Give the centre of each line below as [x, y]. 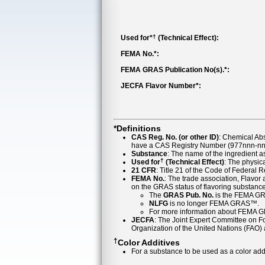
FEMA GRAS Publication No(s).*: [175, 70]
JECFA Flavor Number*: [161, 86]
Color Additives [149, 243]
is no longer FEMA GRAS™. [214, 203]
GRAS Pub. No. [188, 195]
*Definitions [137, 128]
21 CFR [144, 170]
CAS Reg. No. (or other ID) [175, 137]
